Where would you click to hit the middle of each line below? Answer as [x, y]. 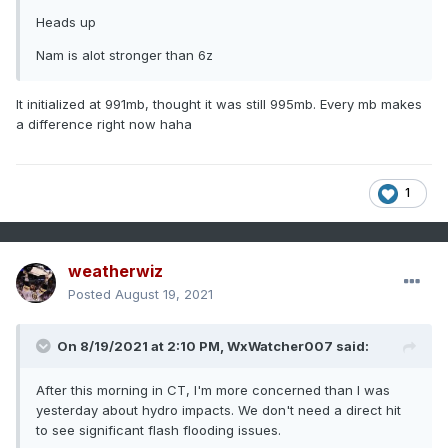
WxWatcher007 [280, 346]
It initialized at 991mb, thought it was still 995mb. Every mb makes [219, 104]
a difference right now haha [104, 124]
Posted [91, 294]
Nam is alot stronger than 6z [124, 55]
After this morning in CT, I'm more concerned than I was [213, 390]
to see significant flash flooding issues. [160, 430]
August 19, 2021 [164, 294]
